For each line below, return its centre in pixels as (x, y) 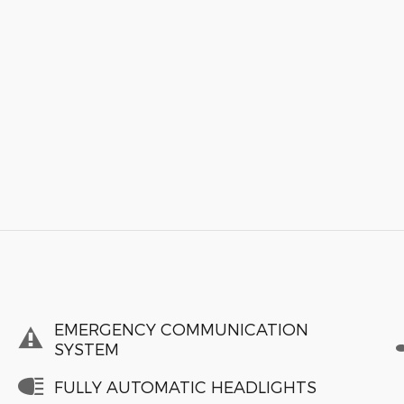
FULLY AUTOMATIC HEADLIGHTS (185, 386)
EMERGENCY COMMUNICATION (181, 328)
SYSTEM (87, 348)
